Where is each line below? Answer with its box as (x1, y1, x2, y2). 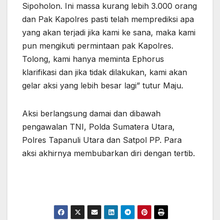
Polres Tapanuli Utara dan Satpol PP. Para (22, 135, 182, 145)
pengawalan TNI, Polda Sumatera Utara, (22, 121, 175, 132)
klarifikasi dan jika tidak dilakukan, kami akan (22, 67, 187, 77)
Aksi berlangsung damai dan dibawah (22, 108, 161, 118)
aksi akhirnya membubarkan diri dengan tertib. (22, 148, 195, 158)
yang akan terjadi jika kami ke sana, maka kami (22, 27, 195, 37)
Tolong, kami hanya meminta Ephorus (22, 54, 164, 64)
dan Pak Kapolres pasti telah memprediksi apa (22, 14, 194, 24)
